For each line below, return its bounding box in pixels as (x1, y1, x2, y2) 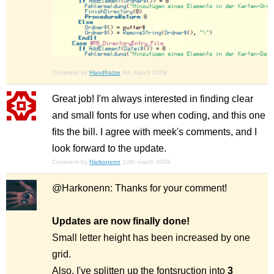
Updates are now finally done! (52, 216, 190, 227)
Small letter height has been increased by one (52, 232, 250, 243)
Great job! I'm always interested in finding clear (52, 94, 253, 105)
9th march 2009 (122, 69, 167, 76)
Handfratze (89, 69, 120, 76)
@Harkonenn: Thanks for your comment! (52, 183, 227, 194)
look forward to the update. (52, 143, 166, 154)
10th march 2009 (122, 158, 171, 166)
